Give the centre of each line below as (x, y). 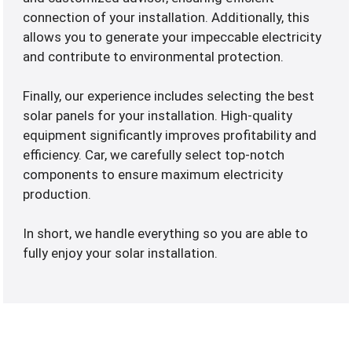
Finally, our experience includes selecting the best (169, 96)
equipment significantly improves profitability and (170, 136)
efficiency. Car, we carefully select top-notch (154, 155)
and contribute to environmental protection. (154, 57)
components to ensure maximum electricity (153, 175)
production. (57, 194)
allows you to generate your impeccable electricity (172, 37)
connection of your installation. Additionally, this (167, 18)
